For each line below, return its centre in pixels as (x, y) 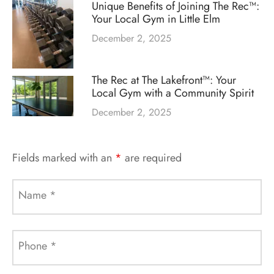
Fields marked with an (64, 157)
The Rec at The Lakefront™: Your (164, 80)
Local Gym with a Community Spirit (173, 93)
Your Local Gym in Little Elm (156, 19)
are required (152, 157)
